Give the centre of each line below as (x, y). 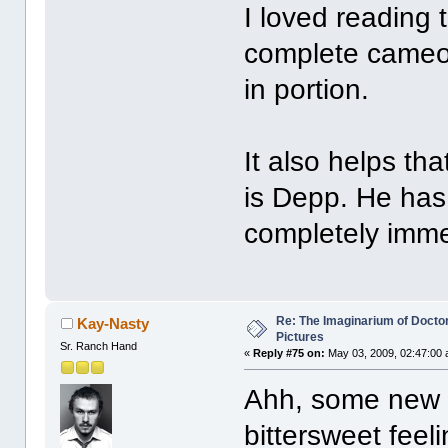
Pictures (300, 337)
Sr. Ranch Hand (99, 346)
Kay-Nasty (112, 324)
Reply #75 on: (289, 353)
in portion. (307, 90)
